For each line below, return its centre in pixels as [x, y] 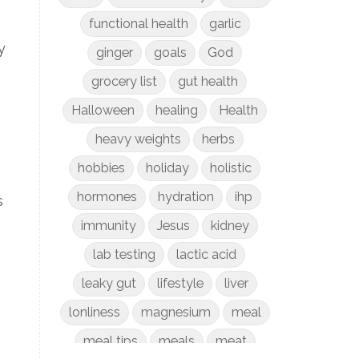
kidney [230, 226]
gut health [208, 81]
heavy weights [138, 139]
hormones [107, 197]
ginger [115, 52]
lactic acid [207, 254]
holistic [231, 168]
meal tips [110, 341]
